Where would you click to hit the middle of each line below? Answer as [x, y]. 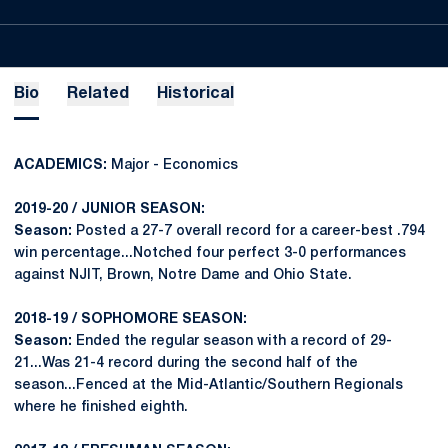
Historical [195, 94]
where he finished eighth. [101, 407]
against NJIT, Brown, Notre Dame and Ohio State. [183, 275]
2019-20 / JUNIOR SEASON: [109, 209]
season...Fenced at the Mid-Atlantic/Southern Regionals [208, 385]
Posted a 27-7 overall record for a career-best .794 [250, 231]
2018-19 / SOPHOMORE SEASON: [130, 319]
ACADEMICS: [60, 165]
